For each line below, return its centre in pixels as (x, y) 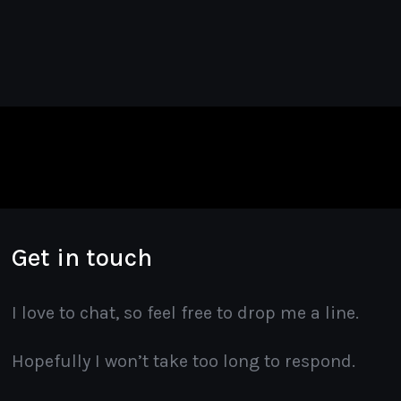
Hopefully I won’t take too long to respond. (184, 361)
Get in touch (82, 257)
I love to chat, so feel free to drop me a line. (186, 313)
